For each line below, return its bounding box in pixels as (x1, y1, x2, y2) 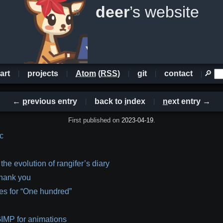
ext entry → (168, 97, 211, 106)
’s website (129, 3, 199, 21)
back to (95, 97, 124, 106)
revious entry (27, 97, 77, 106)
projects (27, 69, 58, 78)
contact (164, 69, 193, 78)
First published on (68, 116, 121, 124)
